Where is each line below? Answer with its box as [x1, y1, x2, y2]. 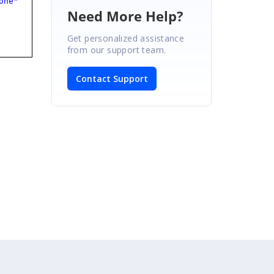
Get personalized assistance [67, 32, 185, 44]
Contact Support [75, 72, 148, 84]
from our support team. [67, 43, 166, 56]
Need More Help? [67, 6, 183, 25]
